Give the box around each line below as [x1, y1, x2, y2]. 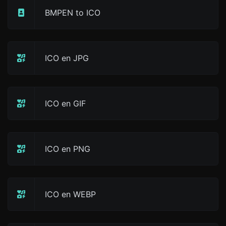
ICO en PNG [45, 144, 90, 154]
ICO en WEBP [45, 189, 96, 199]
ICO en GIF [45, 98, 86, 108]
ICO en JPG [45, 53, 89, 63]
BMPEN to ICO [45, 8, 100, 18]
